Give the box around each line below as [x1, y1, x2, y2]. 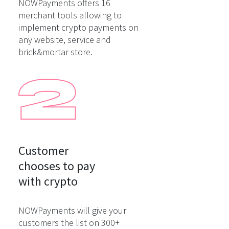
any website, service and [18, 34, 111, 45]
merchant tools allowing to [18, 9, 122, 21]
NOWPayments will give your [18, 204, 126, 216]
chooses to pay [18, 158, 95, 174]
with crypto [18, 173, 78, 189]
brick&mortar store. [18, 46, 93, 58]
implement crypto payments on [18, 21, 139, 33]
